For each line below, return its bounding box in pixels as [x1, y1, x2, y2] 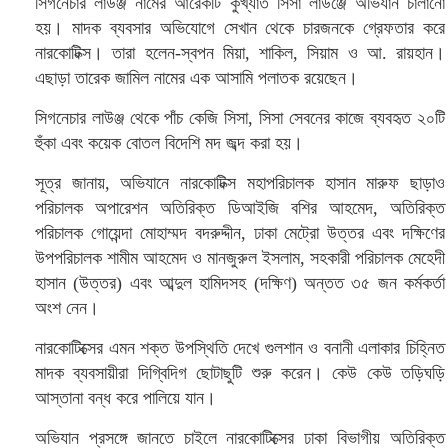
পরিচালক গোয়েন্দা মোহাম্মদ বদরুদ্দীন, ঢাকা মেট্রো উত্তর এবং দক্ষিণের [35, 223, 445, 243]
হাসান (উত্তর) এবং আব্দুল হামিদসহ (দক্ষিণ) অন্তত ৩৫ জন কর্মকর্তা [35, 273, 445, 293]
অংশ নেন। [35, 298, 99, 318]
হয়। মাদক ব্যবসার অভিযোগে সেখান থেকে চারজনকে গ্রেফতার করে [35, 18, 445, 38]
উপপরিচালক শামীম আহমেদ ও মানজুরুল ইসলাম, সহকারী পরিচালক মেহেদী [35, 248, 445, 268]
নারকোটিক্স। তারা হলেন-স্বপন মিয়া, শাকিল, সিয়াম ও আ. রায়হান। [35, 43, 445, 63]
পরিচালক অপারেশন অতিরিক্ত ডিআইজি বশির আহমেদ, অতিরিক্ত [35, 198, 445, 218]
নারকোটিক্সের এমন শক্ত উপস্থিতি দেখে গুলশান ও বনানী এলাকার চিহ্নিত [35, 338, 445, 358]
